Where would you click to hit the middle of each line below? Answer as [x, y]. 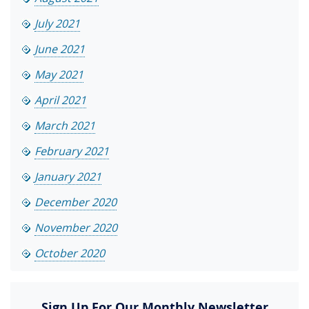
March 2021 [65, 126]
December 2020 [76, 202]
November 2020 [76, 228]
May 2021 [59, 75]
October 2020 [70, 253]
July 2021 [57, 24]
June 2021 [60, 49]
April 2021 [60, 100]
